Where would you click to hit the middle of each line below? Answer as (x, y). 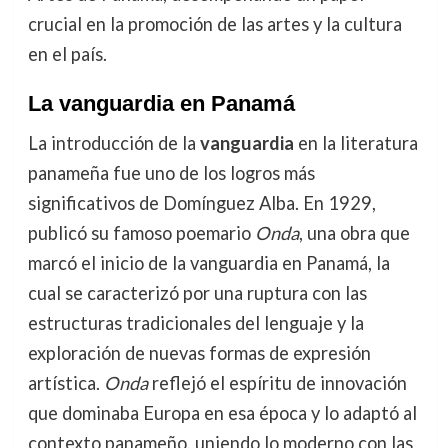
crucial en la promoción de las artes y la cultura (214, 24)
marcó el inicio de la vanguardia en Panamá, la (208, 263)
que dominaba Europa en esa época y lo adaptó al (222, 413)
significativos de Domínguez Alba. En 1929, (201, 203)
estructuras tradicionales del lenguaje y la (195, 323)
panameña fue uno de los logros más (171, 173)
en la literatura (355, 143)
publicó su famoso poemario (141, 233)
